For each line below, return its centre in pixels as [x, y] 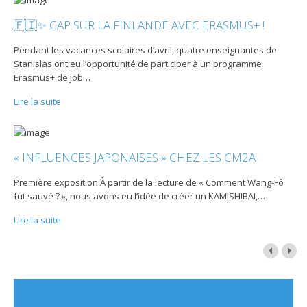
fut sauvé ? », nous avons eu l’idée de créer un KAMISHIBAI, [136, 196]
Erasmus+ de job [49, 78]
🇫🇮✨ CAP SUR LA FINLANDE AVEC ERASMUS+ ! [139, 25]
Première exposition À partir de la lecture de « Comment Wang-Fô [149, 182]
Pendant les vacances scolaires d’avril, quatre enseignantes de [146, 50]
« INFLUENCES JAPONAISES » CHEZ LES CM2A [135, 157]
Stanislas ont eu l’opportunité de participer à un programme [138, 64]
